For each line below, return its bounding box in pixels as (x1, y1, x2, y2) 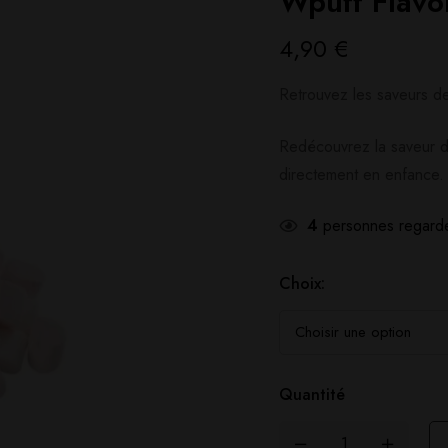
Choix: (279, 272, 325, 295)
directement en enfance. (279, 163, 444, 186)
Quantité (279, 383, 345, 406)
